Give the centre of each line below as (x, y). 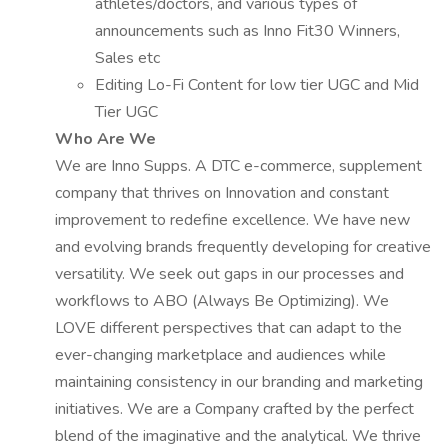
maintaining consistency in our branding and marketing (239, 382)
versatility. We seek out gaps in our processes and (229, 274)
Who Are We (105, 139)
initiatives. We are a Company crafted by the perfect (234, 409)
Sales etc (127, 58)
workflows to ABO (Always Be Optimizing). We (222, 301)
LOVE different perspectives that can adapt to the (228, 328)
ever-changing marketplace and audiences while (220, 355)
